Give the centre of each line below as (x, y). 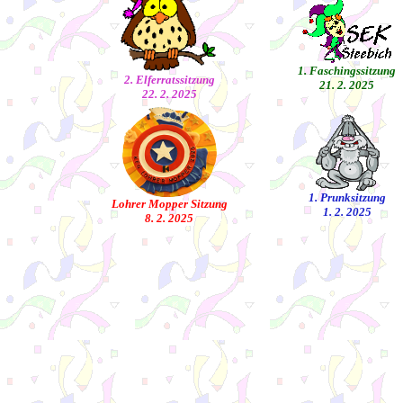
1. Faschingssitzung (347, 71)
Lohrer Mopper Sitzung (169, 204)
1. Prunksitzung (347, 197)
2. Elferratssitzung (169, 80)
